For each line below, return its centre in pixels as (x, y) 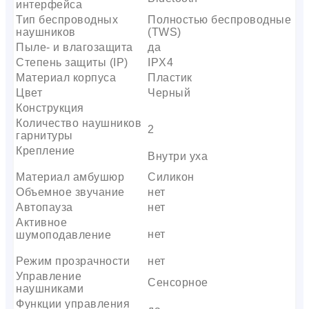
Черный (169, 92)
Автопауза (44, 207)
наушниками (50, 288)
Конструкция (50, 108)
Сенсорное (178, 282)
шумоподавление (63, 235)
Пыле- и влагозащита (74, 47)
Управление (49, 276)
